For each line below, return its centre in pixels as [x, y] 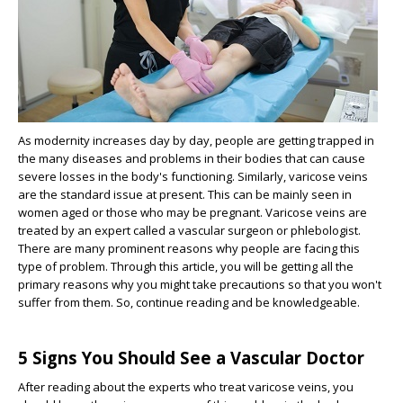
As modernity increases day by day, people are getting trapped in [196, 140]
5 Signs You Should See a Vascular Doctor [191, 358]
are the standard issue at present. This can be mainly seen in [185, 194]
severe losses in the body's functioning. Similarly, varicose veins [193, 176]
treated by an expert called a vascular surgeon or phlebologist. [189, 230]
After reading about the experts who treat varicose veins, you [186, 387]
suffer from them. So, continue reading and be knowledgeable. [189, 302]
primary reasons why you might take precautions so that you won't [200, 284]
